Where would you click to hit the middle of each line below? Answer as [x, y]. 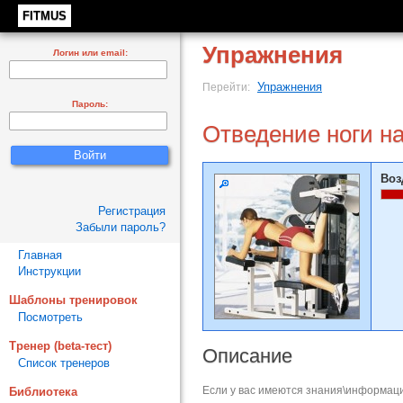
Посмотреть [50, 317]
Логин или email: [90, 53]
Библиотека [43, 392]
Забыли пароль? [121, 227]
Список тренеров [64, 363]
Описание [247, 356]
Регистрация [132, 211]
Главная [40, 255]
